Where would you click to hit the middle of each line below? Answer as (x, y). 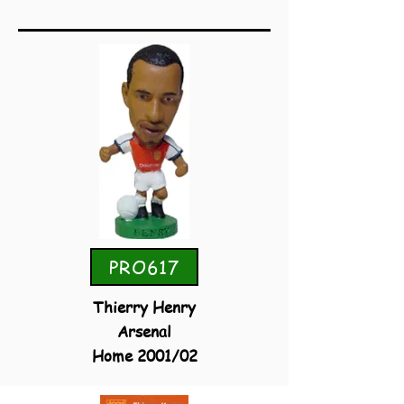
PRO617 (144, 267)
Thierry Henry (144, 307)
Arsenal (144, 331)
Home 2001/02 (144, 355)
